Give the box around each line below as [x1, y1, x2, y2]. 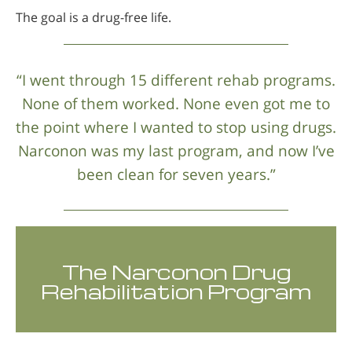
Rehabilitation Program [41, 278, 311, 305]
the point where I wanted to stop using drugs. [16, 116, 336, 138]
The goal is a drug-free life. [16, 9, 171, 27]
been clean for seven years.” [76, 163, 276, 185]
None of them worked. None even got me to [22, 93, 330, 115]
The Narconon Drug [61, 258, 291, 285]
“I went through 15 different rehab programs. [16, 69, 335, 91]
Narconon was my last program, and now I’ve [17, 140, 335, 162]
